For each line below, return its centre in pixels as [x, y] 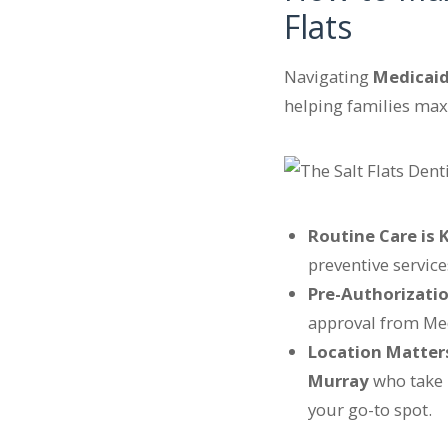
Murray [338, 380]
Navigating [328, 76]
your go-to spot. [370, 409]
